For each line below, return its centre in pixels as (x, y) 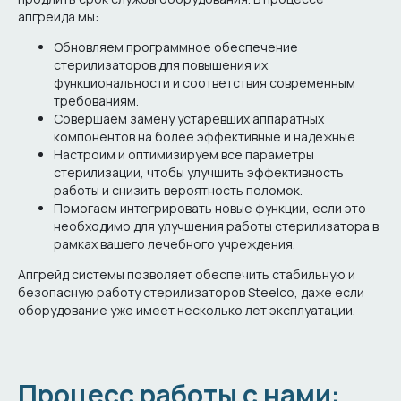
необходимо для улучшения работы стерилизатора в (216, 226)
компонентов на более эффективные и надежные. (206, 137)
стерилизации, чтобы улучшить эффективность (199, 173)
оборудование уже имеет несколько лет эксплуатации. (187, 311)
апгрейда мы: (58, 17)
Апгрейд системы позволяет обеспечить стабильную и (187, 275)
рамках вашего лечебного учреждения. (175, 244)
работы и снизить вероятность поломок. (178, 191)
